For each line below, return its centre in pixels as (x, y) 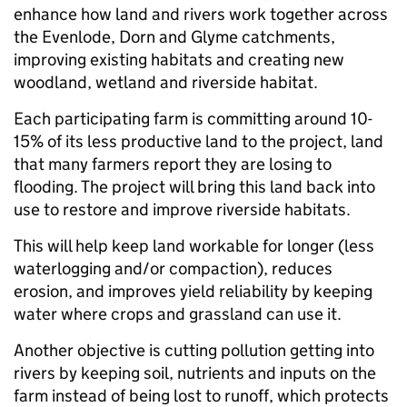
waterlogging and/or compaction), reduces (173, 268)
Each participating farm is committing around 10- (193, 118)
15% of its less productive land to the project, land (199, 141)
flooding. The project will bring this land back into (194, 186)
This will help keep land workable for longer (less (194, 245)
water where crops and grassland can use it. (179, 313)
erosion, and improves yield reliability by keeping (193, 291)
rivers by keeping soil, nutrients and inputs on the (195, 372)
